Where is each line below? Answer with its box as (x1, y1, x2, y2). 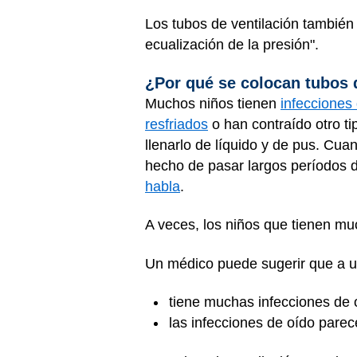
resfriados (145, 116, 208, 132)
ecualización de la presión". (145, 37, 323, 53)
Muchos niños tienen (145, 95, 280, 112)
